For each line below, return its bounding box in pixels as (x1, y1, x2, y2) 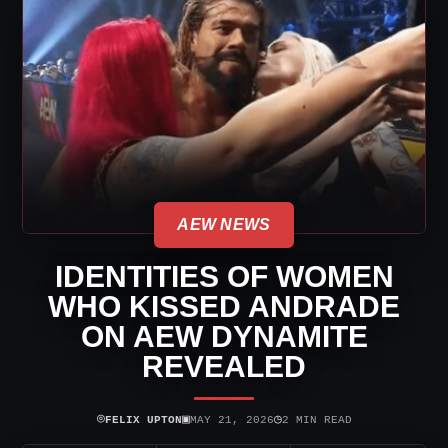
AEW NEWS (177, 216, 271, 233)
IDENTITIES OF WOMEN (54, 260, 394, 293)
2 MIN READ (281, 413, 352, 426)
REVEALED (142, 350, 306, 383)
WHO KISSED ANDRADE (48, 290, 400, 323)
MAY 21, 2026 (189, 413, 274, 426)
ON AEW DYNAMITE (80, 320, 368, 353)
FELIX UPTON (104, 413, 182, 426)
